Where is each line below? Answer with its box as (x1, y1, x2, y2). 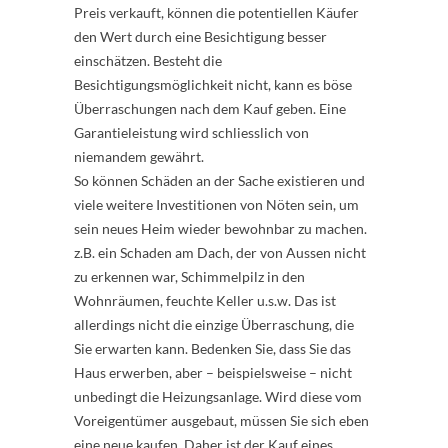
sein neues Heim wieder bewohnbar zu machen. (74, 220, 367, 237)
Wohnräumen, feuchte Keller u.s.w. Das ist (74, 292, 336, 309)
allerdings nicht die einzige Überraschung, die (74, 316, 354, 333)
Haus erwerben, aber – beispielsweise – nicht (74, 364, 352, 381)
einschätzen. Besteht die (74, 52, 222, 69)
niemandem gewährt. (74, 148, 204, 165)
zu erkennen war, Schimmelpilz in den (74, 268, 305, 285)
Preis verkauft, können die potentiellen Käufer (74, 4, 359, 21)
